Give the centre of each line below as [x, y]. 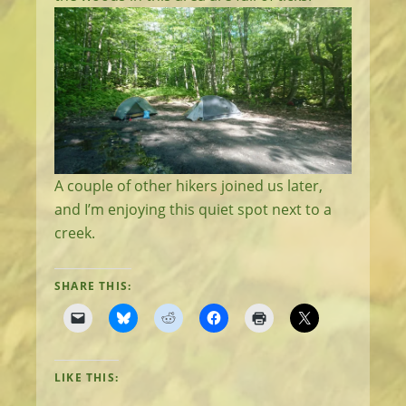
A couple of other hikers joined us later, [188, 186]
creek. [75, 233]
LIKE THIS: [87, 378]
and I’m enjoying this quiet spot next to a [193, 210]
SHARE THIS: [93, 286]
